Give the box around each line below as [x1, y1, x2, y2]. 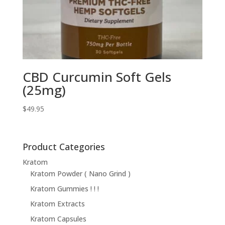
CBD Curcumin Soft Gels [22, 68, 171, 86]
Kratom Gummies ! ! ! [30, 184, 99, 194]
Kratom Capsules [30, 214, 86, 224]
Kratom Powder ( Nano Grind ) [30, 169, 131, 179]
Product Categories [22, 141, 105, 153]
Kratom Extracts [30, 199, 85, 209]
